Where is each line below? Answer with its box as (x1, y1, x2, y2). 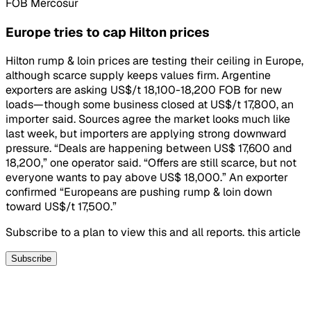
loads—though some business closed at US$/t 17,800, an (6, 97, 294, 112)
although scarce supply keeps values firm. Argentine (6, 68, 271, 83)
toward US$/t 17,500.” (6, 199, 117, 215)
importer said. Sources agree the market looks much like (6, 112, 290, 127)
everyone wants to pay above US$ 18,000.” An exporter (6, 170, 288, 185)
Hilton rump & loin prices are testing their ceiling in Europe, (6, 53, 303, 69)
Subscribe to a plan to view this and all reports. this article (6, 225, 301, 240)
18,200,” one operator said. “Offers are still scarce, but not (6, 155, 296, 171)
